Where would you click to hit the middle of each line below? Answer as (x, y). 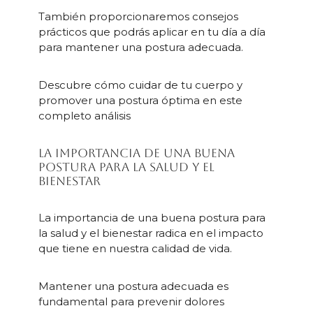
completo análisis (84, 116)
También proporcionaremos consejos (138, 17)
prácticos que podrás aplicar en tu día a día (152, 32)
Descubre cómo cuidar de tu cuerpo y (140, 85)
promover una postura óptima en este (140, 101)
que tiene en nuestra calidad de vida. (135, 249)
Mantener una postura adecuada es (133, 286)
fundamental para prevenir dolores (131, 302)
